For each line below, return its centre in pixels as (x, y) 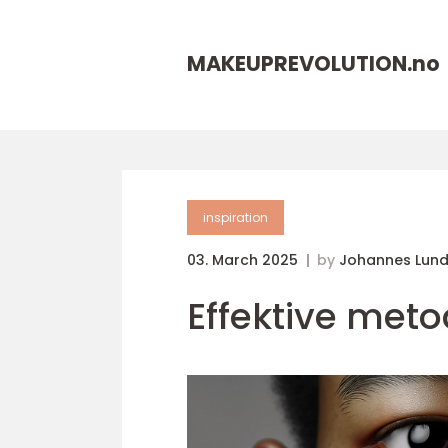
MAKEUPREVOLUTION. (299, 63)
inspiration (235, 217)
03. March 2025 (244, 260)
